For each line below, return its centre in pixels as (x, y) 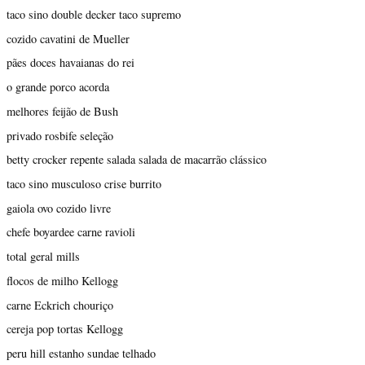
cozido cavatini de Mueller (68, 38)
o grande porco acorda (58, 87)
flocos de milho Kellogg (62, 280)
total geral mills (43, 257)
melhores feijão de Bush (62, 111)
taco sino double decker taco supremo (94, 14)
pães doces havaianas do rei (70, 63)
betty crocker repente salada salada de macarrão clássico (136, 160)
